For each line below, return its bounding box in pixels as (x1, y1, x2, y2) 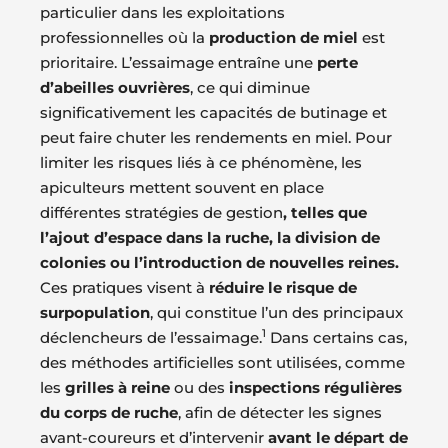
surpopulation (40, 303, 150, 323)
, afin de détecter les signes (178, 403, 382, 423)
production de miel (209, 28, 358, 48)
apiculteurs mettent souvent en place (40, 178, 324, 198)
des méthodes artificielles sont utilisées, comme (40, 353, 405, 373)
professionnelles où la (40, 28, 209, 48)
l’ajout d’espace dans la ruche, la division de (40, 228, 380, 248)
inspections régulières (229, 378, 402, 398)
